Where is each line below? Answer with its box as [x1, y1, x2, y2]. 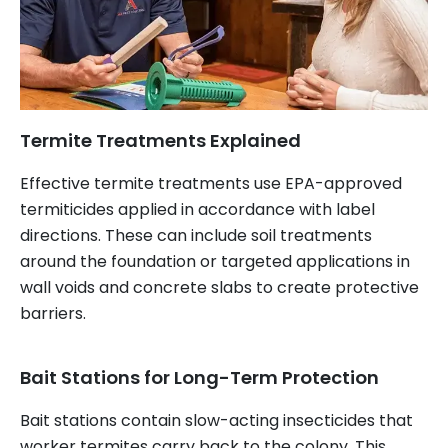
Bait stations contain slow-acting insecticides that [20, 409, 413, 433]
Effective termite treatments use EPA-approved [20, 172, 402, 196]
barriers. [20, 302, 86, 326]
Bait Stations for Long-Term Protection [20, 365, 379, 391]
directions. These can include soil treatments [20, 224, 372, 248]
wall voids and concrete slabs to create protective [20, 276, 419, 300]
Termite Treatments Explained [20, 128, 301, 154]
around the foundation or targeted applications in [20, 250, 410, 274]
